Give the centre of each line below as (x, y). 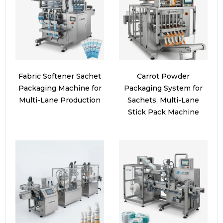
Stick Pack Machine (163, 112)
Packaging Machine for (60, 88)
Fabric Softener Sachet (60, 76)
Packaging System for (163, 88)
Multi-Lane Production (60, 100)
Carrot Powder (163, 76)
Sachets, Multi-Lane (163, 100)
